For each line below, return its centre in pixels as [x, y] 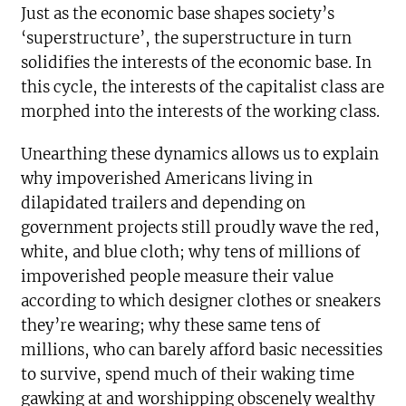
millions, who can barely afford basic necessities [202, 350]
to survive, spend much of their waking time [188, 374]
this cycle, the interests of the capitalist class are [203, 87]
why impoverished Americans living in [167, 179]
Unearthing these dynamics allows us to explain [200, 154]
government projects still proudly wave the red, [201, 227]
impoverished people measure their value [178, 276]
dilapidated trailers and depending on [164, 203]
